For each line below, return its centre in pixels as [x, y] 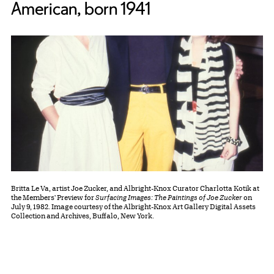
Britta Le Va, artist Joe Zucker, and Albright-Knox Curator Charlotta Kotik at [135, 188]
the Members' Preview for [53, 198]
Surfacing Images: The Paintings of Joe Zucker [169, 198]
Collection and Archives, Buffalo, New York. [83, 216]
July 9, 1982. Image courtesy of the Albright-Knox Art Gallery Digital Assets [133, 207]
